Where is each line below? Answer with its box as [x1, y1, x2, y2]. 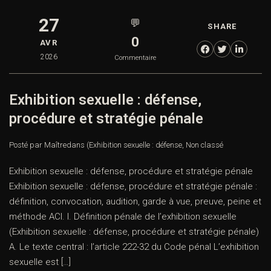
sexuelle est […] [9, 256, 71, 268]
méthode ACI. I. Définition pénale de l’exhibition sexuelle [9, 211, 237, 223]
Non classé [186, 140, 223, 150]
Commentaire [114, 54, 157, 62]
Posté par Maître [9, 140, 67, 150]
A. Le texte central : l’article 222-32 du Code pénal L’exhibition [9, 241, 259, 253]
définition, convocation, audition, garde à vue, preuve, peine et [9, 196, 261, 207]
